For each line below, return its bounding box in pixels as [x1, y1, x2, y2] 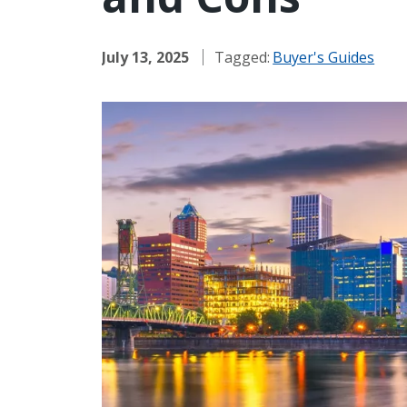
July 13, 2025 [102, 46, 189, 67]
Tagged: [214, 46, 270, 67]
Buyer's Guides [273, 46, 375, 67]
